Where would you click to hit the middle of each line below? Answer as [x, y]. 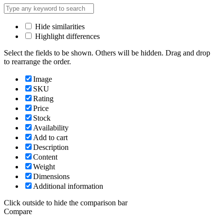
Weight [44, 167]
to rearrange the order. [37, 62]
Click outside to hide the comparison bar [66, 203]
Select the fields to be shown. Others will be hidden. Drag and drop [107, 53]
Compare [18, 212]
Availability [51, 128]
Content [45, 157]
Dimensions [51, 177]
